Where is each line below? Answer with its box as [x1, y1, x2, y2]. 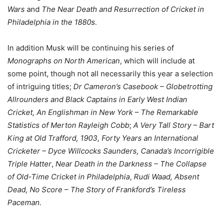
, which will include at [120, 56, 195, 66]
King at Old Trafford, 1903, [7, 133, 100, 143]
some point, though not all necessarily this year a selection [7, 69, 213, 79]
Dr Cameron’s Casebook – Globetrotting [73, 82, 213, 92]
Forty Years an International [102, 133, 198, 143]
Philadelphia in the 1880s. [7, 17, 97, 27]
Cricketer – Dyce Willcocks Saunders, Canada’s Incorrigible [7, 146, 214, 156]
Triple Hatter [7, 159, 52, 169]
